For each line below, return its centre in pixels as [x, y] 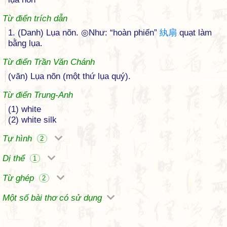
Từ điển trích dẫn [35, 18]
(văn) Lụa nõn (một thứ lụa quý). [69, 76]
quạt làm [194, 33]
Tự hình [18, 139]
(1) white [25, 109]
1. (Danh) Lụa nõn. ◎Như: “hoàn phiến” [84, 33]
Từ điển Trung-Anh [38, 95]
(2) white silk [32, 120]
